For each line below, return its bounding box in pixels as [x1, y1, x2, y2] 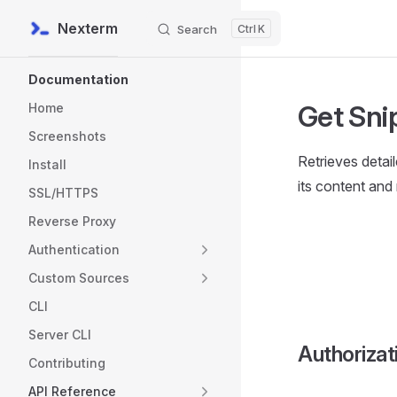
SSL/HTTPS [28, 185, 98, 200]
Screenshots [28, 128, 106, 144]
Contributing [28, 355, 105, 370]
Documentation [28, 72, 128, 87]
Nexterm [57, 19, 118, 37]
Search [176, 22, 217, 36]
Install [28, 157, 66, 172]
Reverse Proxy [28, 214, 116, 229]
